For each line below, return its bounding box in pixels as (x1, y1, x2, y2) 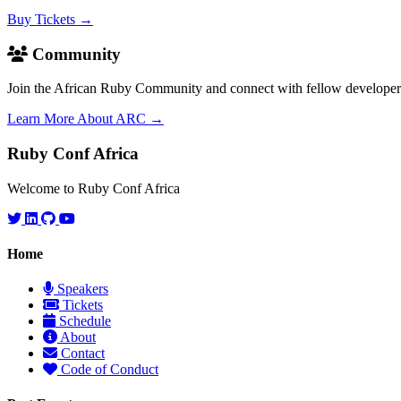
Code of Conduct (61, 362, 158, 378)
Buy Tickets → (7, 11, 93, 27)
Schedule (59, 313, 111, 329)
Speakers (57, 281, 108, 297)
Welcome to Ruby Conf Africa (7, 180, 180, 196)
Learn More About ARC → (7, 111, 164, 127)
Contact (61, 346, 105, 362)
